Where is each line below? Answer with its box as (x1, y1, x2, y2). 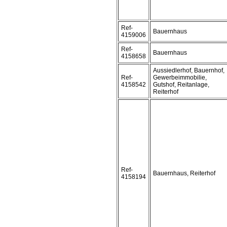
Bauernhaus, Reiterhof (153, 170, 215, 177)
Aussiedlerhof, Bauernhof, (153, 67, 224, 74)
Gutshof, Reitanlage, (153, 81, 209, 88)
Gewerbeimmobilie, (153, 74, 207, 81)
